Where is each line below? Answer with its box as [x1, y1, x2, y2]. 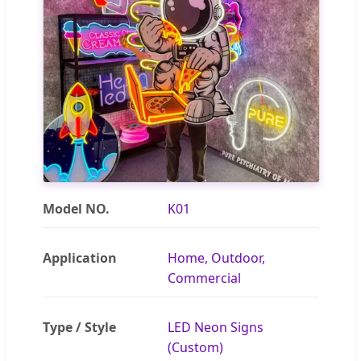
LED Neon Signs [168, 317, 264, 336]
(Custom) [168, 338, 224, 356]
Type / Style [43, 317, 116, 336]
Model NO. [43, 199, 110, 218]
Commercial [168, 268, 242, 287]
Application [43, 248, 117, 267]
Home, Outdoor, [168, 248, 266, 267]
